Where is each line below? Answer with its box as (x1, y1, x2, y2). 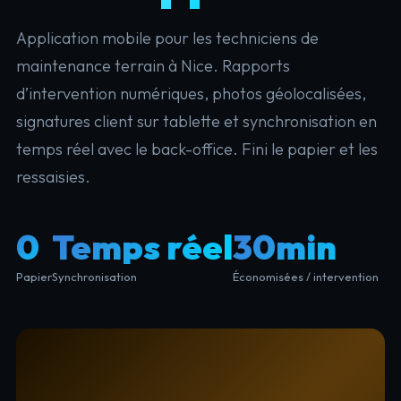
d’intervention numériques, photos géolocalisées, (15, 82, 366, 104)
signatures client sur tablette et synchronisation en (15, 110, 377, 132)
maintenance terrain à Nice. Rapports (15, 55, 290, 76)
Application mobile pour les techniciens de (15, 27, 319, 48)
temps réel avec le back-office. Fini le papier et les (15, 138, 378, 159)
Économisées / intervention (232, 269, 379, 284)
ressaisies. (15, 166, 90, 187)
